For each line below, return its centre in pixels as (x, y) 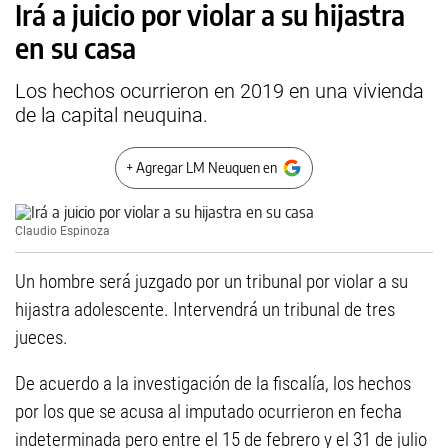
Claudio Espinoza (62, 231)
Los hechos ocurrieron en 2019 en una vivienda (219, 91)
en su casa (75, 47)
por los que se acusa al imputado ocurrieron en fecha (208, 411)
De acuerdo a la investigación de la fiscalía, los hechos (213, 383)
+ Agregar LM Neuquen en (201, 167)
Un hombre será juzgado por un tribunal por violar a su (211, 281)
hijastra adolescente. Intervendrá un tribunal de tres (205, 309)
